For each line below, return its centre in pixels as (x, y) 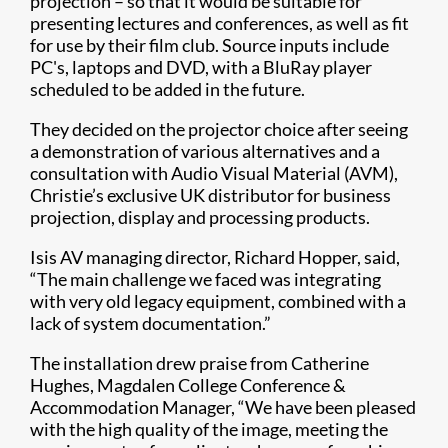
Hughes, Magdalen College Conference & (188, 385)
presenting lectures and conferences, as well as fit (219, 23)
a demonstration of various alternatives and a (205, 151)
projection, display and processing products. (200, 217)
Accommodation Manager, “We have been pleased (223, 407)
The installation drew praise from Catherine (199, 363)
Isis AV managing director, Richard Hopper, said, (215, 257)
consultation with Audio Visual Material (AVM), (214, 173)
